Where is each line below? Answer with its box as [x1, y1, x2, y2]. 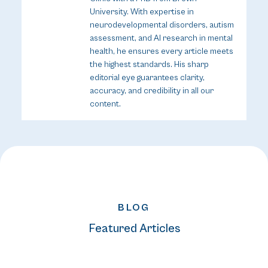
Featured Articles [88, 222, 180, 236]
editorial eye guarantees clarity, [89, 73, 205, 83]
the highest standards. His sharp [89, 60, 209, 70]
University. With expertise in [89, 7, 194, 17]
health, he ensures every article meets [89, 47, 233, 57]
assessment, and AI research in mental [89, 33, 233, 44]
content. [89, 99, 121, 109]
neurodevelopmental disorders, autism [89, 20, 234, 31]
